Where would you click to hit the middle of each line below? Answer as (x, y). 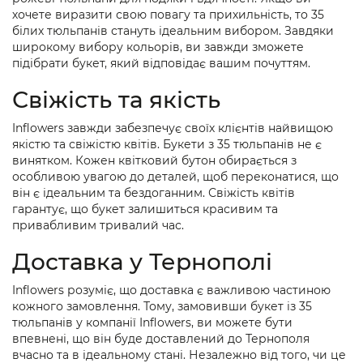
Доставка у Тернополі (142, 262)
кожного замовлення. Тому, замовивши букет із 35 (162, 307)
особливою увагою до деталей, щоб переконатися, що (175, 177)
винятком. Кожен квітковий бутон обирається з (154, 161)
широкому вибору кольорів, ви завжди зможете (158, 47)
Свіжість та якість (116, 100)
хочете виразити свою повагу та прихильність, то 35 (168, 15)
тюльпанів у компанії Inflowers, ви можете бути (152, 323)
